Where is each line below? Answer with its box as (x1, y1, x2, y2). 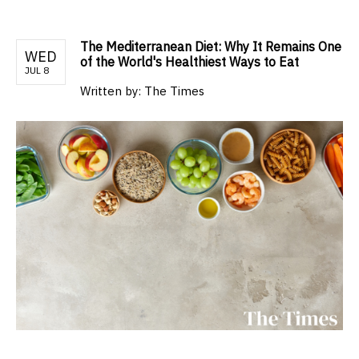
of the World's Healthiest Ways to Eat (80, 54, 299, 71)
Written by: (80, 83, 144, 99)
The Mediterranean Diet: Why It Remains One (80, 38, 341, 55)
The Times (144, 83, 204, 99)
